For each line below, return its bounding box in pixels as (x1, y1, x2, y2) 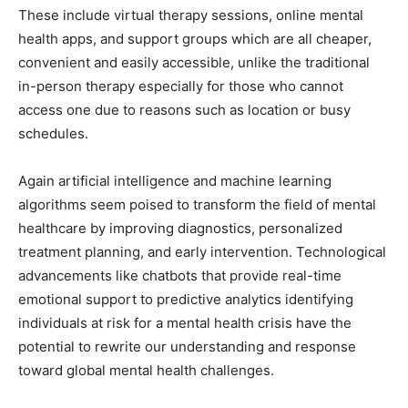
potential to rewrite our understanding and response (18, 337, 356, 355)
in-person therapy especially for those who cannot (18, 76, 343, 95)
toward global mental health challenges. (18, 361, 274, 379)
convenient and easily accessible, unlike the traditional (18, 53, 370, 71)
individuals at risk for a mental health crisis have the (18, 313, 352, 331)
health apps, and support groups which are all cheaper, (18, 29, 372, 47)
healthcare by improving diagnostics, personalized (18, 219, 342, 237)
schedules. (18, 124, 88, 142)
